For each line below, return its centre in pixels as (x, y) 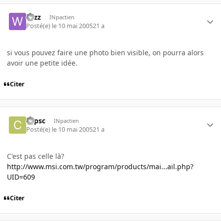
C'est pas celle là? (36, 156)
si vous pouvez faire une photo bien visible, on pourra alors (105, 53)
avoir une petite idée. (42, 63)
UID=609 (21, 177)
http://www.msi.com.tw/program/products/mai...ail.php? (100, 166)
